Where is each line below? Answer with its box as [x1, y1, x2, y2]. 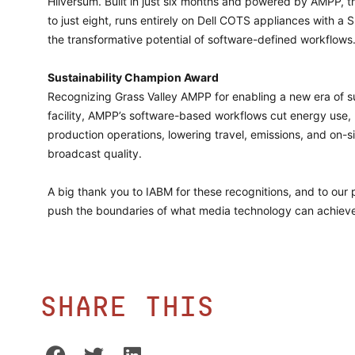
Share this [40, 296, 214, 323]
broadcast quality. [48, 147, 142, 161]
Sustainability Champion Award [48, 71, 219, 85]
